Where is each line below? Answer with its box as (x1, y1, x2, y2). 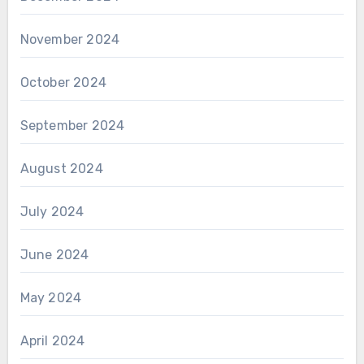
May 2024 (19, 290, 82, 306)
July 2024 (19, 204, 84, 220)
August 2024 (19, 161, 103, 177)
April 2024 (19, 333, 85, 349)
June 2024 (19, 247, 89, 263)
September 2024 (19, 118, 125, 134)
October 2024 (19, 75, 106, 91)
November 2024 (19, 32, 120, 48)
